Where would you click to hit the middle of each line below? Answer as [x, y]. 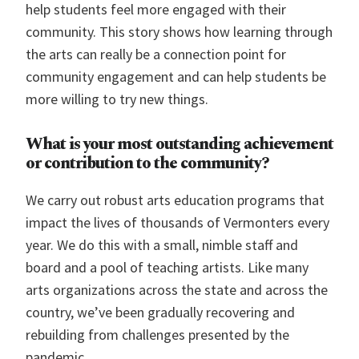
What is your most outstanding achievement [179, 144]
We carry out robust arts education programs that [175, 200]
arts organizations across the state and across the [177, 290]
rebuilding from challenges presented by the [157, 335]
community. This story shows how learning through [179, 32]
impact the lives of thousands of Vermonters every [177, 222]
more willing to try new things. [117, 99]
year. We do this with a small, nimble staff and [162, 245]
